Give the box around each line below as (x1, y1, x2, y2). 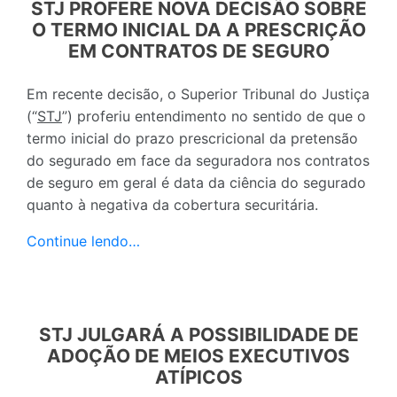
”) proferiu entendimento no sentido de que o (62, 106, 366, 125)
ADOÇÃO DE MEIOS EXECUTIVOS (47, 344, 350, 367)
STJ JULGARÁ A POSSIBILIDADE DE (38, 323, 359, 346)
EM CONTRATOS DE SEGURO (67, 39, 330, 62)
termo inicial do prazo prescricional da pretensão (27, 128, 358, 147)
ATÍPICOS (154, 365, 243, 388)
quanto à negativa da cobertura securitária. (27, 195, 318, 214)
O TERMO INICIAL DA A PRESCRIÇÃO (31, 18, 366, 41)
